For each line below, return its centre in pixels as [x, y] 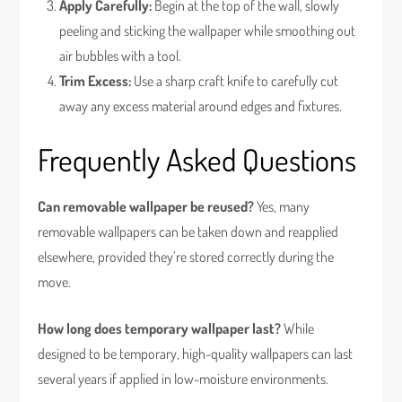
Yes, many [282, 206]
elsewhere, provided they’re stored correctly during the [186, 257]
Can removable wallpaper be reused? [146, 206]
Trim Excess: [96, 81]
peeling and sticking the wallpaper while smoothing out [208, 31]
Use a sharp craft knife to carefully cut [235, 81]
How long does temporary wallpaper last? [160, 328]
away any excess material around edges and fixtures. [201, 106]
